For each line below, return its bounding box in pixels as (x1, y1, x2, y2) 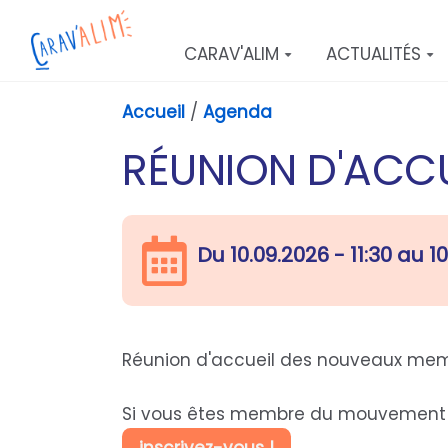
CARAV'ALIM (184, 42, 280, 66)
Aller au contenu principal (24, 12, 245, 36)
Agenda (203, 100, 272, 124)
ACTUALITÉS (326, 42, 422, 66)
